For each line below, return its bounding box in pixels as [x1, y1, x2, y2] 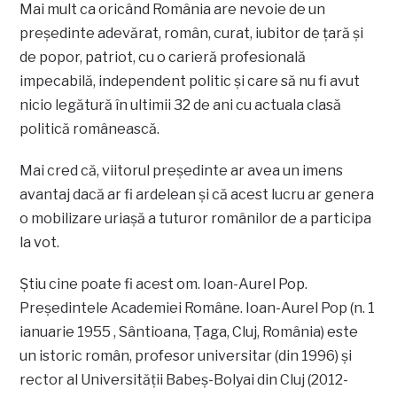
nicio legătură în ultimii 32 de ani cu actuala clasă [19, 97, 342, 114]
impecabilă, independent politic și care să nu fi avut [19, 73, 361, 90]
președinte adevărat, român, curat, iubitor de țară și [19, 25, 364, 43]
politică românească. [19, 121, 160, 138]
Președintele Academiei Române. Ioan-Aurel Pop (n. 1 [19, 300, 376, 317]
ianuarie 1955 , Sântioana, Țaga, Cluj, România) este [19, 323, 359, 341]
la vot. [19, 234, 60, 252]
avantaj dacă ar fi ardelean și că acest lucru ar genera [19, 186, 375, 204]
